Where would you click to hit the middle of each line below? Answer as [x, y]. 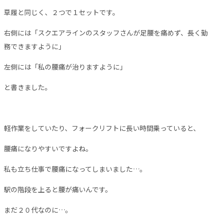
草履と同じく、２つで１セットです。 [62, 12]
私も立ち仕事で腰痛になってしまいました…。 [75, 169]
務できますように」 [35, 46]
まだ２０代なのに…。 [38, 210]
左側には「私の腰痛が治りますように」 [65, 67]
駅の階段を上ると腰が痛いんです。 [58, 189]
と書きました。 [28, 87]
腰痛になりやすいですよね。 [48, 148]
